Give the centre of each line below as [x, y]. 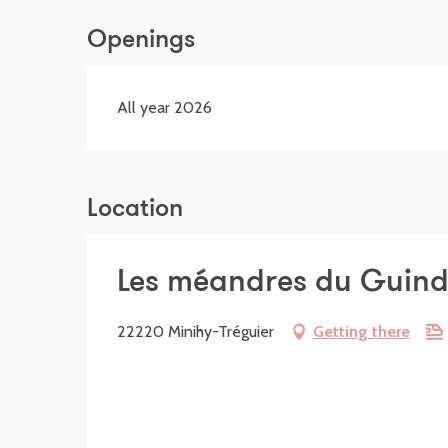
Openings [141, 40]
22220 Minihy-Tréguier [195, 331]
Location [135, 209]
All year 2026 [165, 107]
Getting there [361, 331]
